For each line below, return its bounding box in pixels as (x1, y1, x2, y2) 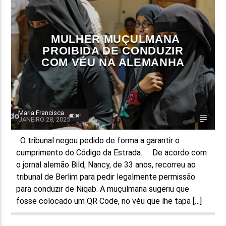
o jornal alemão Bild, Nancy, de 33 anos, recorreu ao (16, 159, 196, 169)
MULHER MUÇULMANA (51, 32, 180, 45)
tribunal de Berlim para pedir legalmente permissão (16, 172, 196, 182)
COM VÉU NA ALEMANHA (41, 55, 185, 69)
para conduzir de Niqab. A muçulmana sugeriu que (16, 184, 190, 194)
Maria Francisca (18, 108, 65, 117)
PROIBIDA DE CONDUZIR (42, 44, 184, 57)
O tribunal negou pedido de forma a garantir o (16, 135, 180, 145)
